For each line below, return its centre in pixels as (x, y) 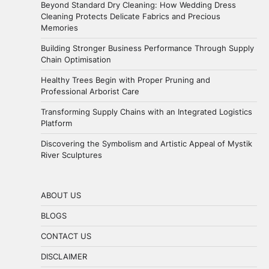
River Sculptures (71, 155)
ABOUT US (61, 195)
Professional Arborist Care (90, 91)
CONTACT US (66, 236)
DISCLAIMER (64, 256)
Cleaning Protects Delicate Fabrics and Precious (131, 16)
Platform (56, 123)
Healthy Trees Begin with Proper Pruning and (125, 80)
